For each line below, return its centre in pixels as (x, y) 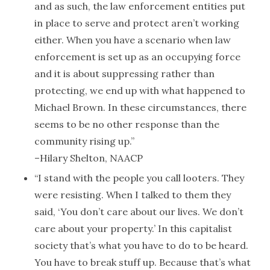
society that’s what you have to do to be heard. (141, 245)
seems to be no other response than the (127, 124)
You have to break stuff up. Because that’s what (142, 262)
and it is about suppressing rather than (124, 74)
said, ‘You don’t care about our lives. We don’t (139, 212)
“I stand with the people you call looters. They (139, 178)
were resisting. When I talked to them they (132, 195)
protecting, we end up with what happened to (140, 90)
